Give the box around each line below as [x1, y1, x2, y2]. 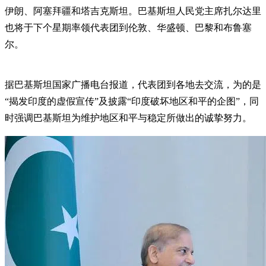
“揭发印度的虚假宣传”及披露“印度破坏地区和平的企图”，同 [5, 96, 259, 106]
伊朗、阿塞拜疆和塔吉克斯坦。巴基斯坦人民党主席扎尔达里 [5, 5, 261, 16]
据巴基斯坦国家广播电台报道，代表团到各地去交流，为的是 [5, 79, 261, 90]
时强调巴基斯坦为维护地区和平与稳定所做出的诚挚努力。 [5, 112, 252, 123]
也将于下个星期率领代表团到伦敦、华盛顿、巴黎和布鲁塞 [5, 22, 252, 33]
